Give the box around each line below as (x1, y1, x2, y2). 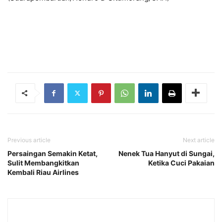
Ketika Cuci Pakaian (148, 158, 215, 167)
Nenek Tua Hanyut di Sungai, (118, 149, 215, 158)
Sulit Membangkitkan (7, 158, 79, 167)
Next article (183, 136, 215, 144)
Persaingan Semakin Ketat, (7, 149, 98, 158)
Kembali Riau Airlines (7, 167, 79, 176)
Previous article (7, 136, 51, 144)
